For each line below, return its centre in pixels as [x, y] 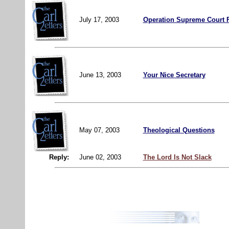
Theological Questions [179, 130]
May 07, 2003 [100, 130]
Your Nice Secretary [174, 75]
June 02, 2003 [100, 157]
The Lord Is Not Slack [177, 157]
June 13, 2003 [101, 75]
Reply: [56, 157]
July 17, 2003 [100, 19]
